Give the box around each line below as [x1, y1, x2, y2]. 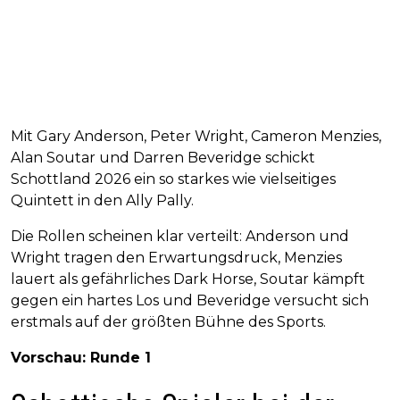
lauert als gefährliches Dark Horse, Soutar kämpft [11, 271, 365, 288]
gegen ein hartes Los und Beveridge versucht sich [11, 292, 369, 310]
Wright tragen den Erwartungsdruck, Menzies [11, 249, 342, 267]
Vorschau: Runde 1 [11, 349, 151, 367]
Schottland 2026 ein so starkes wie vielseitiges [11, 171, 336, 188]
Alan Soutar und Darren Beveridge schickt [11, 149, 315, 167]
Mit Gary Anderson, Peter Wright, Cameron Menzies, [11, 128, 381, 146]
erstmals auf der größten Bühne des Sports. [11, 313, 326, 331]
